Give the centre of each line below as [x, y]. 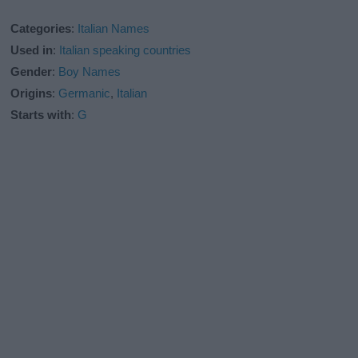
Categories [41, 28]
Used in [32, 50]
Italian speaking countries [125, 50]
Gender [32, 71]
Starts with [41, 114]
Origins [32, 93]
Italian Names [114, 28]
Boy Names [90, 71]
